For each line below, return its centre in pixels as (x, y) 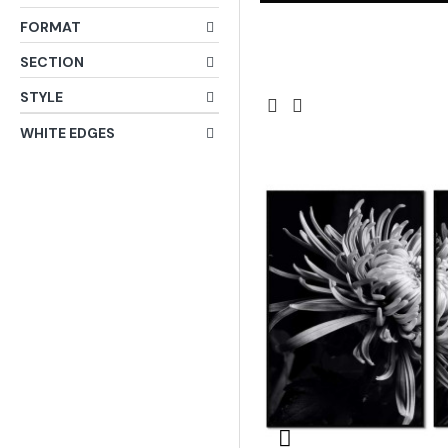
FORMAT (50, 27)
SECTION (52, 62)
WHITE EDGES (67, 133)
